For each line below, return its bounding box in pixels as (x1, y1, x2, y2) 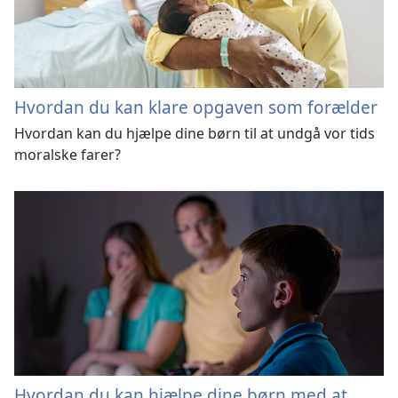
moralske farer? (14, 145, 121, 165)
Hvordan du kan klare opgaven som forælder (14, 95, 378, 120)
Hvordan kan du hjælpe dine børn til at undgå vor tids (14, 123, 375, 144)
